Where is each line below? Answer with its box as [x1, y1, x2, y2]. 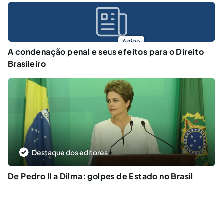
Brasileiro [8, 58, 46, 69]
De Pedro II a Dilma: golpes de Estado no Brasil [8, 171, 193, 182]
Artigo [122, 37, 140, 45]
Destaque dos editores [32, 148, 108, 157]
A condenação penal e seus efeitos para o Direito [8, 46, 204, 57]
